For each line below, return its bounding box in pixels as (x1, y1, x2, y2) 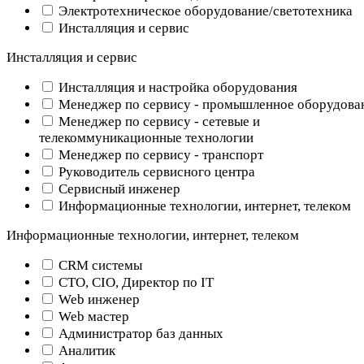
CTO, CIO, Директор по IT (55, 274, 214, 290)
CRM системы (55, 257, 142, 273)
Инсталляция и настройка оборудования (55, 79, 297, 95)
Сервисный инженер (55, 180, 180, 197)
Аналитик (55, 342, 115, 358)
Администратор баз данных (55, 325, 223, 341)
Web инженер (55, 291, 140, 307)
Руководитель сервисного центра (55, 163, 255, 180)
